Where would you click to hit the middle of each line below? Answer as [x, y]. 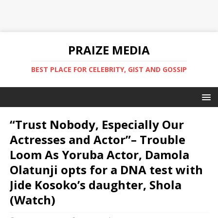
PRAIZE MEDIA [109, 50]
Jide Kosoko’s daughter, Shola [96, 185]
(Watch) [33, 200]
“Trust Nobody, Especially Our [97, 124]
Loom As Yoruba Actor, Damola [100, 154]
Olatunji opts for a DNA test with [106, 170]
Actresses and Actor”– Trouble [98, 139]
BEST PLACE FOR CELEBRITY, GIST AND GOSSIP [109, 69]
